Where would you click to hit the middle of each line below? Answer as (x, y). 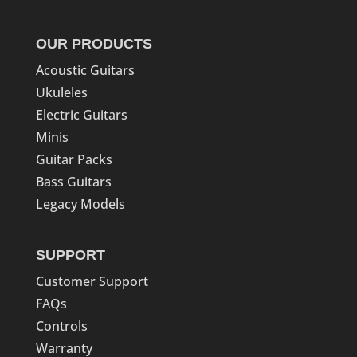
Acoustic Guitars (85, 70)
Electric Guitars (81, 114)
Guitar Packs (74, 159)
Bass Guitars (73, 181)
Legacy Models (80, 204)
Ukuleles (61, 92)
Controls (61, 326)
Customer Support (92, 281)
